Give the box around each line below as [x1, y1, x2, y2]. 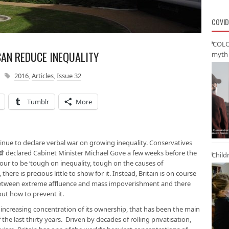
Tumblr [27, 97, 49, 106]
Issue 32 [57, 71, 81, 80]
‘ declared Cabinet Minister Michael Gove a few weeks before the [3, 148, 197, 157]
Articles [32, 71, 54, 80]
